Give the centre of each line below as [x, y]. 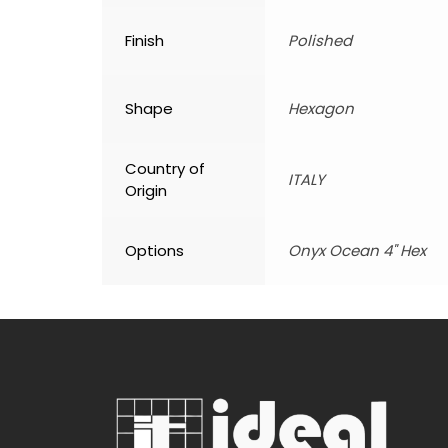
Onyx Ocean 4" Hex [357, 251]
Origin [146, 191]
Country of [165, 169]
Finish [144, 41]
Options [154, 251]
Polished [320, 41]
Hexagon [321, 109]
